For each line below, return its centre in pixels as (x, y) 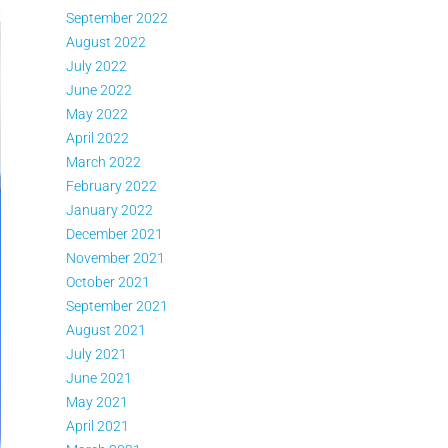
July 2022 (96, 66)
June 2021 (99, 378)
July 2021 (96, 354)
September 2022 (117, 18)
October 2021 (108, 282)
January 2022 (109, 210)
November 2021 (115, 258)
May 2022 (97, 114)
